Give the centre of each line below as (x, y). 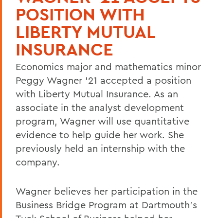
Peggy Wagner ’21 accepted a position (103, 80)
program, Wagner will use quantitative (102, 121)
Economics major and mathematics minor (108, 66)
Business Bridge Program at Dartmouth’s (106, 204)
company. (38, 162)
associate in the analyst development (100, 107)
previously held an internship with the (100, 148)
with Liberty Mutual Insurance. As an (97, 93)
